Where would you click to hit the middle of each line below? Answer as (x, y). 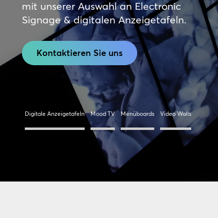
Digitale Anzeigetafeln (54, 114)
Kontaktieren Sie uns (79, 53)
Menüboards (137, 114)
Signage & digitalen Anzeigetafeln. (104, 19)
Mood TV (102, 114)
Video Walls (175, 114)
